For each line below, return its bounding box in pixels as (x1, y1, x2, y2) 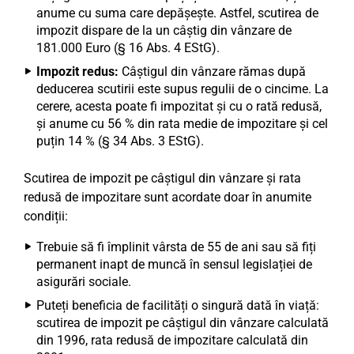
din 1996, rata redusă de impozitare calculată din (36, 333, 308, 348)
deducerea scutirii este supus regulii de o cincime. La (36, 81, 329, 96)
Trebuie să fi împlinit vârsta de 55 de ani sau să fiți (36, 239, 316, 254)
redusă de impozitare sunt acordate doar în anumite (24, 190, 311, 205)
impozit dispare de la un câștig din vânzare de (36, 23, 292, 38)
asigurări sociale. (36, 274, 131, 289)
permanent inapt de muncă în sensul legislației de (36, 257, 312, 272)
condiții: (24, 209, 68, 224)
